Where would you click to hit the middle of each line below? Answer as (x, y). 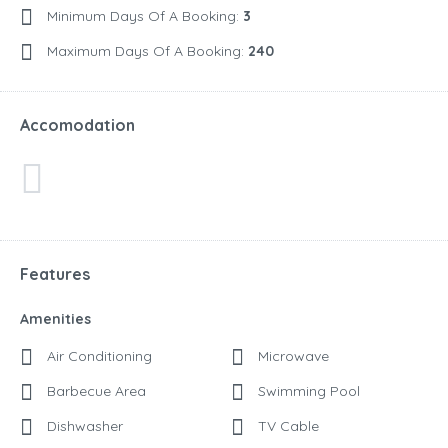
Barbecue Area (94, 391)
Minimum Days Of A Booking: (145, 16)
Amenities (55, 319)
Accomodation (77, 125)
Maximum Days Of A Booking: (147, 51)
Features (55, 274)
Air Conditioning (97, 356)
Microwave (291, 356)
